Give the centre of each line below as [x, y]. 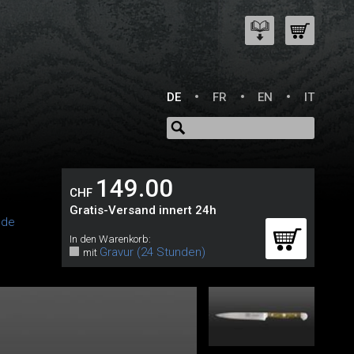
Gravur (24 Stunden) [152, 252]
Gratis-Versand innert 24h [143, 210]
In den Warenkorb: [110, 239]
